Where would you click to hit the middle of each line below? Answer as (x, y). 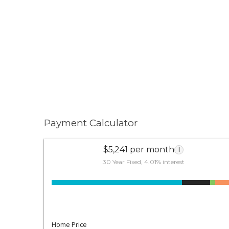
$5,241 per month (139, 149)
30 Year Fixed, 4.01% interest (143, 162)
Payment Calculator (91, 123)
